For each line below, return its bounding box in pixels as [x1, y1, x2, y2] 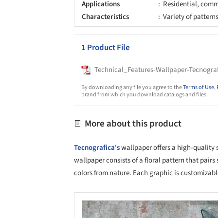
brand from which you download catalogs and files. [81, 90, 208, 99]
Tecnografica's [74, 142, 120, 153]
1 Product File [81, 41, 130, 54]
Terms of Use [183, 83, 214, 91]
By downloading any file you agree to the [81, 83, 183, 91]
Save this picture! [46, 204, 98, 215]
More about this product [83, 117, 182, 130]
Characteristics [82, 11, 129, 22]
